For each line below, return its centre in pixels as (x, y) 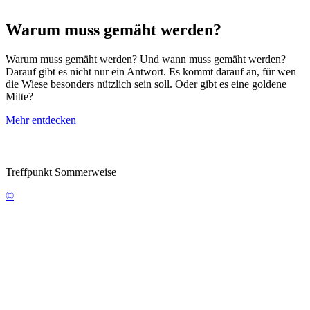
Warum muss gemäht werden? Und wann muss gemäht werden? (146, 59)
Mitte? (19, 96)
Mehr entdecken (41, 120)
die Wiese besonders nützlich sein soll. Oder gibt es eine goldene (146, 84)
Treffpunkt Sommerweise (61, 172)
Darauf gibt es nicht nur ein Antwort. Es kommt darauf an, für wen (151, 71)
